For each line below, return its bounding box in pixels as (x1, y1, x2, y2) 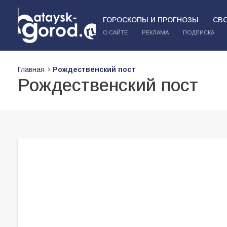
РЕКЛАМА (141, 29, 169, 35)
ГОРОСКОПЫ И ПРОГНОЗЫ (102, 16, 199, 24)
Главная (18, 65, 45, 73)
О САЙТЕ (102, 29, 128, 35)
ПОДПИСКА (182, 29, 214, 35)
